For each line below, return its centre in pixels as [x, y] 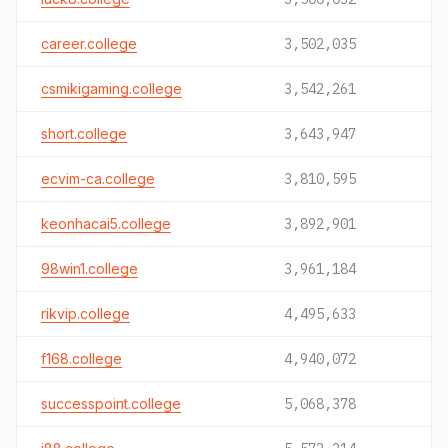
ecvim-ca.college [98, 178]
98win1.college [89, 268]
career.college [89, 43]
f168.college [81, 358]
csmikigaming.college [111, 88]
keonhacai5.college [106, 223]
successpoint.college [111, 403]
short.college [84, 133]
